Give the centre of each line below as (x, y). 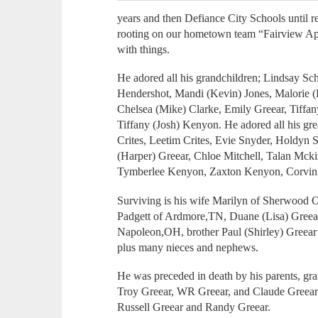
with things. (144, 49)
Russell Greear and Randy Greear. (194, 307)
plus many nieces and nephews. (188, 247)
